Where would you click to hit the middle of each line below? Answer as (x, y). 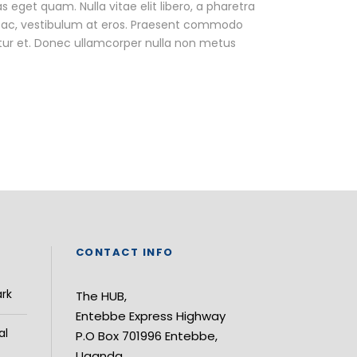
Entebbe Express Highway (150, 316)
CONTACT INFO (124, 252)
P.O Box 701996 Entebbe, (146, 336)
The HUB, (101, 296)
